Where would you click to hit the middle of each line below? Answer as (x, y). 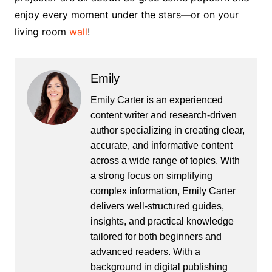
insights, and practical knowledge (162, 221)
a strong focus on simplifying (151, 175)
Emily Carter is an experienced (156, 100)
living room (42, 31)
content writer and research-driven (163, 115)
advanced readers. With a (145, 251)
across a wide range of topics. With (165, 160)
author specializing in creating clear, (167, 130)
